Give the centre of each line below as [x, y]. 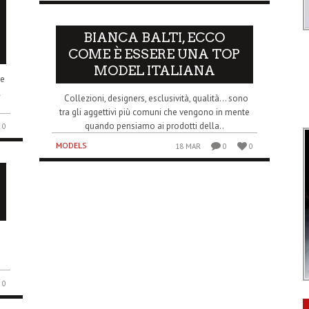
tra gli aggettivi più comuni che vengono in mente [154, 112]
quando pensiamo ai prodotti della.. [154, 126]
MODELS [72, 146]
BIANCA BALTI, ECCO [154, 38]
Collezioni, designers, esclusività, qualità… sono [154, 99]
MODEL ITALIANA [154, 71]
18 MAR [188, 147]
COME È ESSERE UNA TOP [154, 54]
